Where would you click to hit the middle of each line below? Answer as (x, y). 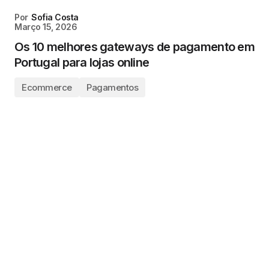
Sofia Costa (55, 17)
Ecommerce (47, 87)
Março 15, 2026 (46, 27)
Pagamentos (112, 87)
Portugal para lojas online (82, 62)
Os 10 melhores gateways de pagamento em (134, 47)
